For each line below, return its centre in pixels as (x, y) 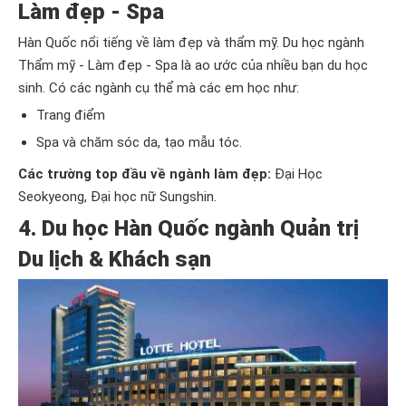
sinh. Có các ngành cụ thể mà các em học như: (159, 87)
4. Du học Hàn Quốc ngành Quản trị (188, 228)
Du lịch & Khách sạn (115, 259)
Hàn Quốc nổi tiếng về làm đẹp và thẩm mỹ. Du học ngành (191, 42)
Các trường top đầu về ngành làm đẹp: (145, 174)
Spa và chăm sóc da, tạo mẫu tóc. (139, 142)
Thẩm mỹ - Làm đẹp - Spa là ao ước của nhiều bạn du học (193, 65)
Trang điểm (71, 115)
